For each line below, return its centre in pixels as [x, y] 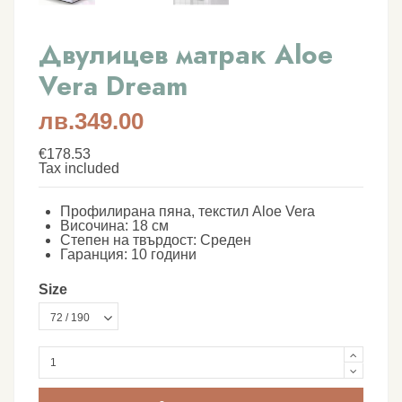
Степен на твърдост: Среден [156, 240]
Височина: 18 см [114, 225]
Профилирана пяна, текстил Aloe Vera [188, 211]
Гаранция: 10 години [128, 254]
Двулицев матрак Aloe [186, 54]
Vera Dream [113, 85]
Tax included [79, 168]
